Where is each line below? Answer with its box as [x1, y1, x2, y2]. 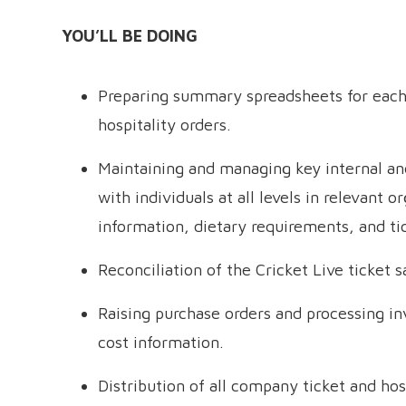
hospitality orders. [97, 115, 231, 134]
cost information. [97, 333, 224, 352]
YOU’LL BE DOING [61, 26, 198, 45]
